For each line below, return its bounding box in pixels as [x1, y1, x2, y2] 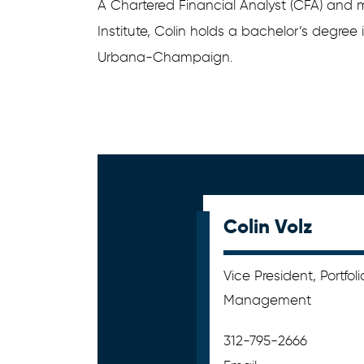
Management [223, 292, 311, 308]
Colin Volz [223, 214, 312, 239]
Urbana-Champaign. [97, 49, 233, 65]
